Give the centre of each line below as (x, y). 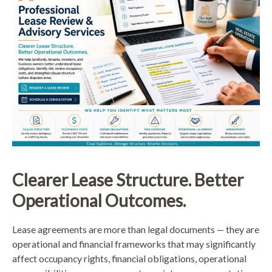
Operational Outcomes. (99, 201)
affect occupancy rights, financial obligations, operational (129, 259)
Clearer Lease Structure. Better (128, 180)
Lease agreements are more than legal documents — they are (136, 229)
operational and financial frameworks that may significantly (134, 244)
